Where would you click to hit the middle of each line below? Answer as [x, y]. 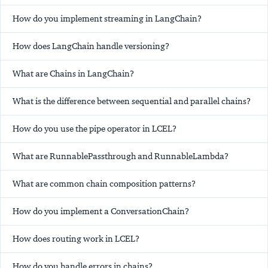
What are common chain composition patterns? [104, 183]
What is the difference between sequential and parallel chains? [132, 101]
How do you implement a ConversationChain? [101, 211]
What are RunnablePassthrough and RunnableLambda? [121, 156]
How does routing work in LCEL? [76, 238]
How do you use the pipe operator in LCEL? [95, 128]
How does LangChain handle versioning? [91, 46]
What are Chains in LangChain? [73, 73]
